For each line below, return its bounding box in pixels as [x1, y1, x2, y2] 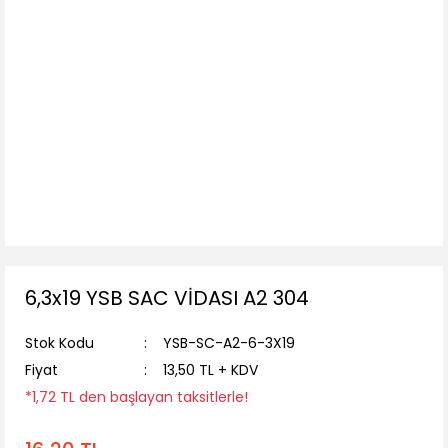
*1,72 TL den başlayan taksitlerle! [25, 387, 248, 407]
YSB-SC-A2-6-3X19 [163, 333, 296, 353]
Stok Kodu [25, 333, 94, 353]
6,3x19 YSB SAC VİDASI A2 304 [25, 284, 309, 312]
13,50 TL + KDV [163, 360, 259, 380]
